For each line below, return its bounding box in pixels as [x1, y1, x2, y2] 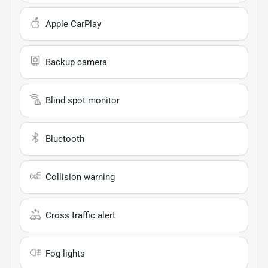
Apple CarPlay [45, 18, 101, 29]
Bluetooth [45, 133, 84, 144]
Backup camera [45, 56, 107, 68]
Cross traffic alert [45, 209, 115, 221]
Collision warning [45, 171, 115, 182]
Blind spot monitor [45, 95, 120, 106]
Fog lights [45, 248, 85, 259]
